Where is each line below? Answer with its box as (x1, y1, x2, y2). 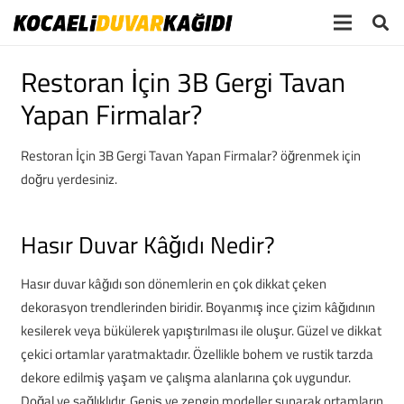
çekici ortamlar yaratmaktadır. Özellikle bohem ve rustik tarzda (20, 343, 373, 364)
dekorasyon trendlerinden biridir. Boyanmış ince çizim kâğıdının (20, 296, 375, 317)
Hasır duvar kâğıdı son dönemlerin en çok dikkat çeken (20, 272, 326, 294)
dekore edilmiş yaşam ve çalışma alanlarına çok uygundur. (20, 366, 351, 388)
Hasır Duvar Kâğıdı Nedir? (20, 226, 275, 262)
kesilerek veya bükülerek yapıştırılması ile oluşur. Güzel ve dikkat (20, 319, 381, 341)
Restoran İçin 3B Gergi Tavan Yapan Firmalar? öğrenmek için (20, 144, 361, 166)
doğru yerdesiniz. (20, 168, 117, 189)
